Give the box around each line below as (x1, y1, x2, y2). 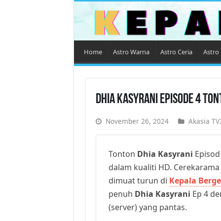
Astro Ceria (160, 47, 192, 56)
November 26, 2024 (105, 116, 169, 126)
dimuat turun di (108, 175, 169, 186)
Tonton (108, 148, 137, 159)
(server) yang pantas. (108, 201, 187, 213)
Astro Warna (112, 47, 149, 56)
